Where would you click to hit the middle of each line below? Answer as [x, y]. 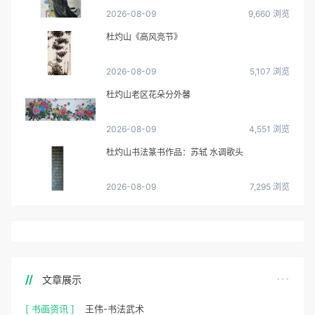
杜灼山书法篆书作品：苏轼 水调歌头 [226, 152]
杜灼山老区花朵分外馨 [148, 94]
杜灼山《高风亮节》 [144, 37]
